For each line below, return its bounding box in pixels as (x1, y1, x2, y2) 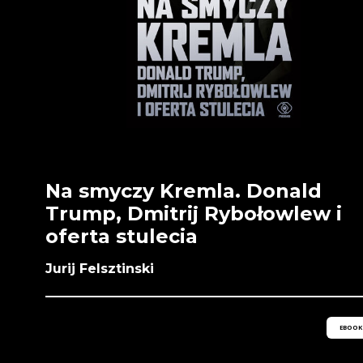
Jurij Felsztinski (45, 260, 154, 276)
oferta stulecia (45, 224, 198, 248)
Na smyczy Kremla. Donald (45, 178, 322, 203)
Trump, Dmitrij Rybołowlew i (45, 201, 342, 225)
